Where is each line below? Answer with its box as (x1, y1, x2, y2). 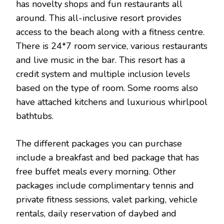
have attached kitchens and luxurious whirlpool (16, 96, 207, 108)
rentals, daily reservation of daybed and (16, 207, 176, 220)
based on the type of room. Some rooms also (16, 82, 198, 94)
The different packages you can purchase (16, 137, 182, 150)
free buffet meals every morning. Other (16, 165, 176, 178)
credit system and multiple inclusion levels (16, 68, 190, 80)
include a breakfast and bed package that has (16, 151, 199, 164)
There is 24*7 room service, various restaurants (16, 40, 207, 52)
